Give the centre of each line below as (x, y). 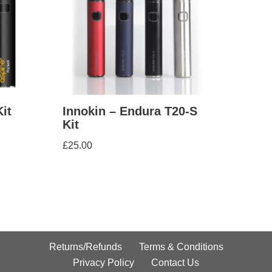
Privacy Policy (104, 263)
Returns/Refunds (85, 247)
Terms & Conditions (181, 247)
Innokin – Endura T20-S (130, 111)
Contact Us (175, 263)
